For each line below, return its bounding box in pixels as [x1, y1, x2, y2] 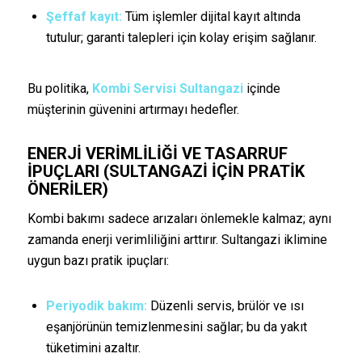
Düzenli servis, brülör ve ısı [146, 298, 304, 314]
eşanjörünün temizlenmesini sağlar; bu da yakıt [45, 319, 307, 335]
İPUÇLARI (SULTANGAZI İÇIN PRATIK [27, 161, 305, 181]
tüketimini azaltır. [45, 340, 141, 356]
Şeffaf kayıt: [45, 9, 122, 25]
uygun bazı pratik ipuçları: [27, 253, 169, 269]
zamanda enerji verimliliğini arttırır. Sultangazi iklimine [27, 232, 327, 248]
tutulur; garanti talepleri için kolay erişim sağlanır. [45, 30, 317, 46]
